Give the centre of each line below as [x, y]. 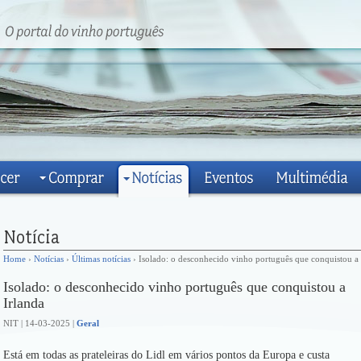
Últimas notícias [101, 259]
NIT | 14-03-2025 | [40, 323]
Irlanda [24, 303]
